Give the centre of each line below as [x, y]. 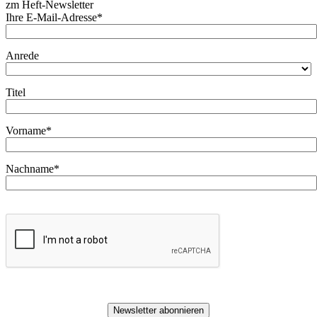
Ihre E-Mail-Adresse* [54, 18]
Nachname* [33, 169]
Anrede [22, 56]
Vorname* [29, 131]
